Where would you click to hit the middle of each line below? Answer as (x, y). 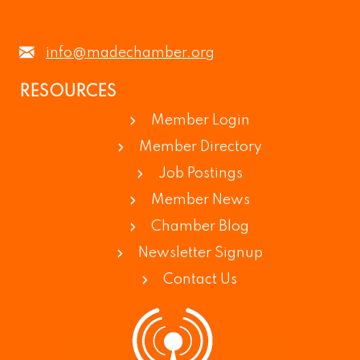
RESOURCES (68, 92)
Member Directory (200, 147)
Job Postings (200, 174)
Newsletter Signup (200, 253)
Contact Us (200, 280)
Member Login (200, 121)
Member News (200, 200)
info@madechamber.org (130, 53)
